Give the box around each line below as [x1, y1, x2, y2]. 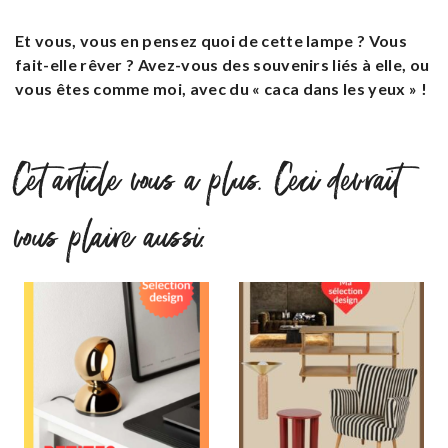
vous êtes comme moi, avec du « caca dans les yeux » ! [15, 79, 427, 99]
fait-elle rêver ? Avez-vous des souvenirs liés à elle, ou [15, 55, 430, 75]
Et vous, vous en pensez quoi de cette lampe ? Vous [15, 31, 408, 51]
